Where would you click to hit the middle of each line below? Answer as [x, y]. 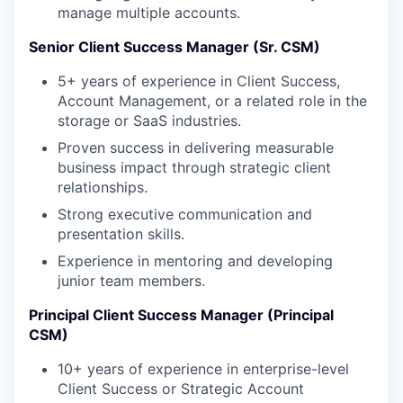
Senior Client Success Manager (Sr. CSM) [175, 47]
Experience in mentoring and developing [195, 261]
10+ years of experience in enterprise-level [203, 369]
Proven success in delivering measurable [196, 148]
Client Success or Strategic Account [181, 389]
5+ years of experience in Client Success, [199, 81]
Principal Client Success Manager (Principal [181, 315]
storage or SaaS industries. [149, 121]
